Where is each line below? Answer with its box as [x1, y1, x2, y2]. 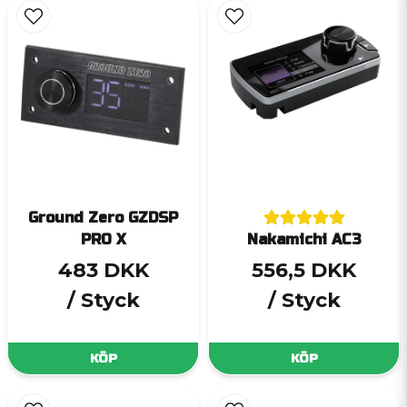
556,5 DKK [252, 257, 356, 283]
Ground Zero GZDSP [28, 209, 178, 227]
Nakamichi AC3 [246, 231, 362, 249]
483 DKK [57, 257, 149, 283]
